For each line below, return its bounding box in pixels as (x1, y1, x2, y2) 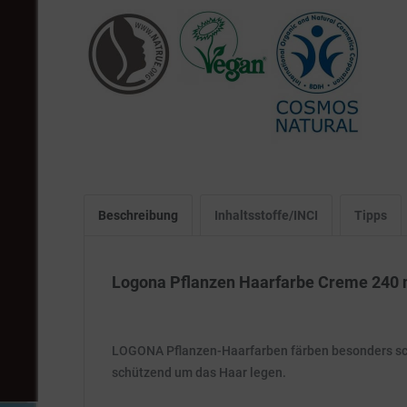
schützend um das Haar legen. (112, 365, 286, 380)
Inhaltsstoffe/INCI (214, 208, 318, 223)
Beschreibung (98, 208, 178, 223)
